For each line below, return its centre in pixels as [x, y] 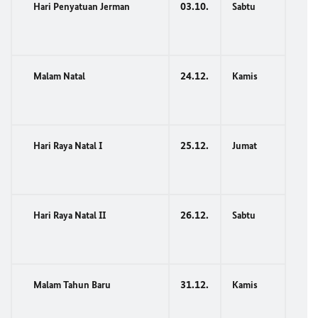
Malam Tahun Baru [72, 285]
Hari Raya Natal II [70, 215]
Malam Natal [59, 76]
